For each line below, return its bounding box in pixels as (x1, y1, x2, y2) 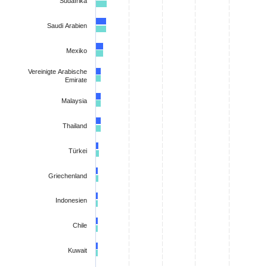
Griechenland (48, 172, 87, 180)
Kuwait (68, 247, 87, 254)
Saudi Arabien (47, 22, 87, 30)
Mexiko (66, 47, 87, 55)
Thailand (63, 122, 87, 130)
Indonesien (55, 197, 87, 204)
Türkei (69, 147, 87, 155)
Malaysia (61, 97, 88, 105)
